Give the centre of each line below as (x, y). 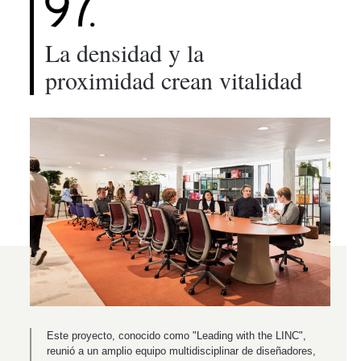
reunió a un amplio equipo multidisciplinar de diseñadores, (181, 351)
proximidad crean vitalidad (174, 80)
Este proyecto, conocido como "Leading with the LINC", (176, 336)
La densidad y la (124, 53)
